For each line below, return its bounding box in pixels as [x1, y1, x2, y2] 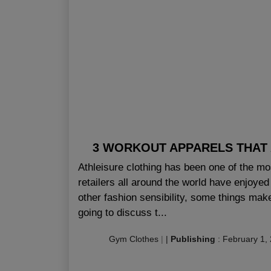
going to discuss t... [78, 207, 167, 219]
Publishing [171, 233, 215, 244]
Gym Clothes [109, 233, 158, 244]
